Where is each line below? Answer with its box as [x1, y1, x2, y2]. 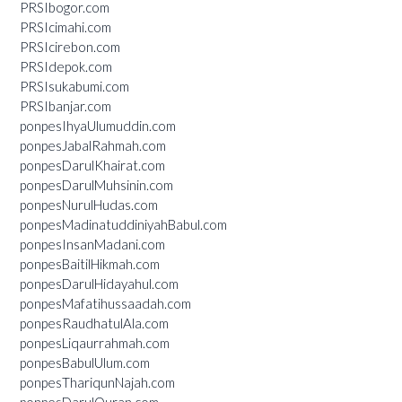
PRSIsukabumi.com [20, 77, 129, 94]
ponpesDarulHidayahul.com [20, 275, 179, 292]
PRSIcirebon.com [20, 38, 120, 55]
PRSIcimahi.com [20, 18, 111, 35]
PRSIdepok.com [20, 57, 112, 74]
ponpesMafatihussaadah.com [20, 294, 191, 311]
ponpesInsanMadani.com [20, 235, 165, 252]
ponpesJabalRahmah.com [20, 136, 166, 153]
